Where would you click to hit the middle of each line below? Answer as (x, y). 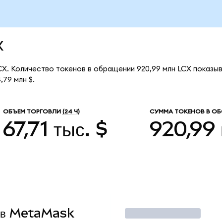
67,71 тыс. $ (55, 129)
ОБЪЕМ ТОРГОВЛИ (32, 112)
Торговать (149, 213)
